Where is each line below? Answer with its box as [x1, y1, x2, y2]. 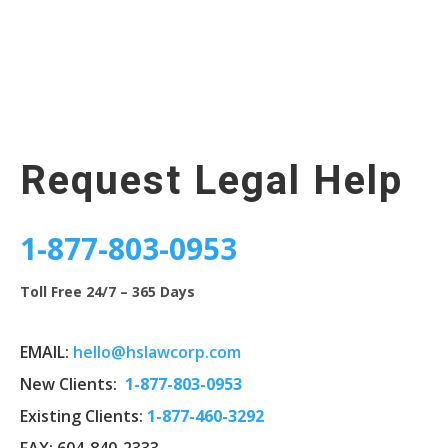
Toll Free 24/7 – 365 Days [20, 281, 195, 301]
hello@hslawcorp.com [73, 340, 241, 363]
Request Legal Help [20, 151, 403, 211]
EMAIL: [20, 340, 73, 363]
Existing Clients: [20, 404, 147, 427]
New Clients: [20, 372, 121, 395]
